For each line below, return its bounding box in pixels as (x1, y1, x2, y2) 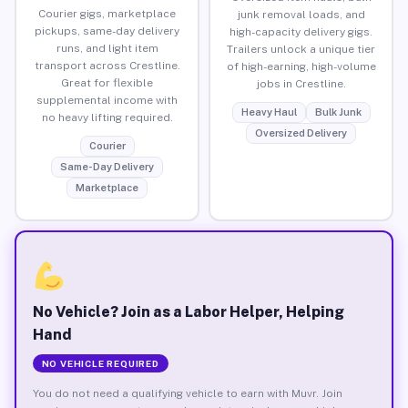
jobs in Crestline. (256, 76, 346, 90)
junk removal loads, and (237, 7, 365, 21)
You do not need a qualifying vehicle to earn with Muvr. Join (32, 386, 342, 400)
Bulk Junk (314, 106, 362, 117)
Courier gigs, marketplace (38, 6, 176, 20)
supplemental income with (36, 93, 178, 107)
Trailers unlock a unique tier (227, 42, 375, 56)
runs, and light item (56, 41, 158, 55)
